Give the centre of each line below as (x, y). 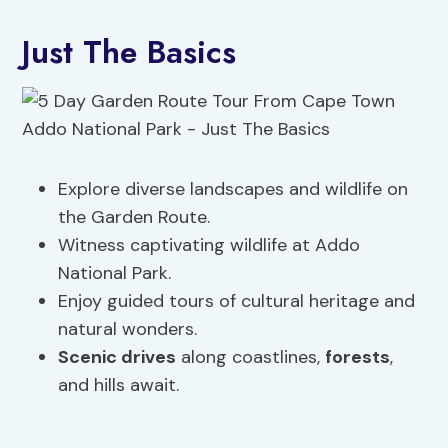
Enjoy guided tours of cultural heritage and (237, 301)
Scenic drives (117, 357)
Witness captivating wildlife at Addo (209, 245)
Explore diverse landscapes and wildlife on (233, 189)
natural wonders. (128, 329)
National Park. (115, 273)
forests (358, 357)
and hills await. (119, 385)
